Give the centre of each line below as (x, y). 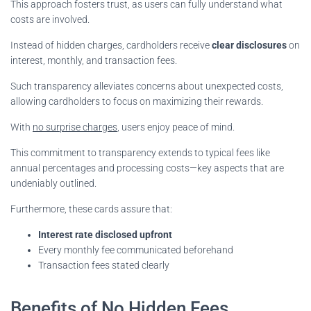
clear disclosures (249, 45)
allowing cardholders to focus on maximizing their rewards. (137, 101)
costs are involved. (50, 19)
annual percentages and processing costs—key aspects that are (147, 168)
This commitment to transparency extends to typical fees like (140, 152)
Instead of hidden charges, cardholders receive (111, 45)
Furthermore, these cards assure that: (91, 209)
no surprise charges (75, 127)
